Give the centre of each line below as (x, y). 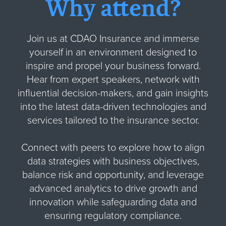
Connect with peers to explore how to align (113, 148)
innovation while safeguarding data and (113, 202)
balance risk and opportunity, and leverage (113, 175)
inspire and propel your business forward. (113, 66)
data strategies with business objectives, (113, 161)
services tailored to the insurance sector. (113, 120)
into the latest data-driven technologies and (113, 107)
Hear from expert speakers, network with (113, 79)
